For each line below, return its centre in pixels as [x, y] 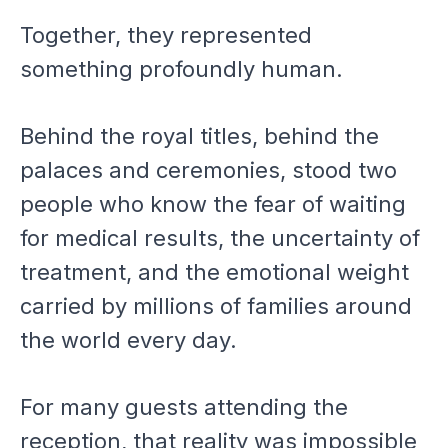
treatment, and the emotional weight [214, 272]
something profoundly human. [181, 69]
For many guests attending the [184, 407]
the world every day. [128, 340]
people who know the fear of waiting [213, 204]
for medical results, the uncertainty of [220, 238]
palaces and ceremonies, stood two [208, 170]
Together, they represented [166, 35]
